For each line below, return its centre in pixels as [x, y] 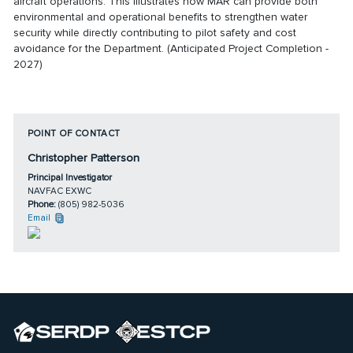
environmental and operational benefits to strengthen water [161, 17]
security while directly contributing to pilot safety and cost [155, 32]
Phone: [43, 204]
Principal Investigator [69, 177]
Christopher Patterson [83, 158]
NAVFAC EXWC [59, 190]
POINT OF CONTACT [74, 134]
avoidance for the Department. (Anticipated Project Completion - [171, 48]
